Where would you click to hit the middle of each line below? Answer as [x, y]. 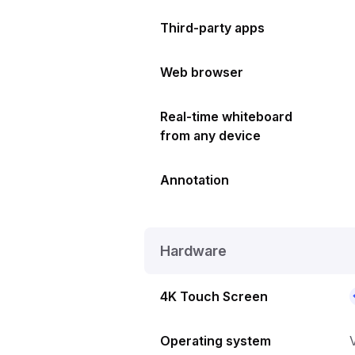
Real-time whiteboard [226, 116]
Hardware [193, 250]
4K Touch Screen [214, 296]
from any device [210, 135]
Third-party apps [212, 27]
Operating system [216, 340]
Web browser [202, 72]
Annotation [195, 179]
